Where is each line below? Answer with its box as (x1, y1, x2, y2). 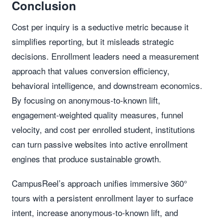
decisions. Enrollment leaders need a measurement (12, 50, 199, 62)
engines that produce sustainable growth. (12, 153, 161, 165)
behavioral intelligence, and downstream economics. (12, 79, 202, 91)
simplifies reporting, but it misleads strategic (12, 35, 174, 47)
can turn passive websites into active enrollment (12, 138, 188, 150)
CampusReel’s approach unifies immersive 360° (12, 177, 187, 189)
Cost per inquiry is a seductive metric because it (12, 21, 189, 33)
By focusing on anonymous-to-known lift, (12, 94, 160, 106)
